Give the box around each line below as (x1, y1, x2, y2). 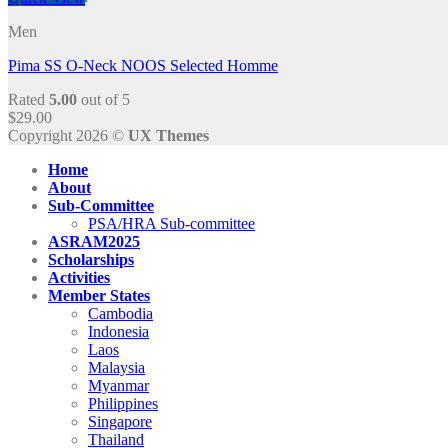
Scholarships (48, 251, 134, 268)
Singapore (88, 413, 152, 430)
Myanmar (88, 377, 149, 394)
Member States (48, 287, 150, 304)
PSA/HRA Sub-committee (88, 215, 255, 232)
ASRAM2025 (48, 233, 140, 250)
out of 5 (77, 91, 130, 108)
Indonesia (88, 323, 149, 340)
